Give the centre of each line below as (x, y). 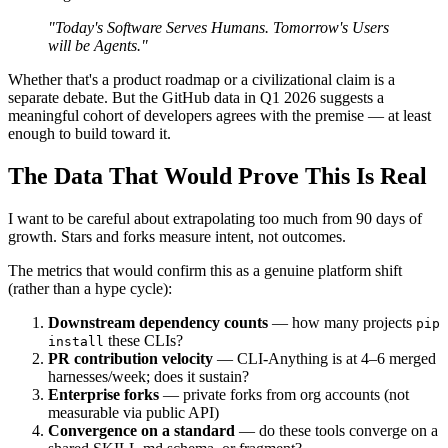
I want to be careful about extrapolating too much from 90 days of (215, 218)
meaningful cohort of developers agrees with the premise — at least (219, 115)
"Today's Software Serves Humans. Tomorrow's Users (218, 27)
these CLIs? (143, 340)
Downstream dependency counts (158, 322)
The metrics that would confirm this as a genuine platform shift (205, 270)
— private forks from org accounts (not (284, 394)
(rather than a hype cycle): (90, 288)
